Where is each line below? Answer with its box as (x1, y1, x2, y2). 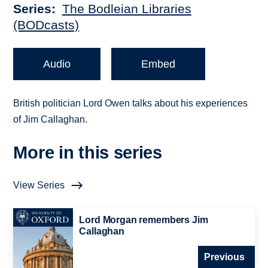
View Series (13, 180, 65, 191)
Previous (203, 252, 245, 263)
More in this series (13, 143, 162, 163)
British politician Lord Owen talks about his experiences (13, 98, 248, 109)
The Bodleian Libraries (62, 2, 191, 16)
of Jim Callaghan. (13, 114, 88, 125)
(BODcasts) (13, 18, 80, 32)
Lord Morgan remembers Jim (79, 215, 208, 226)
